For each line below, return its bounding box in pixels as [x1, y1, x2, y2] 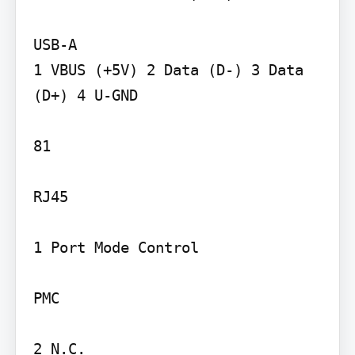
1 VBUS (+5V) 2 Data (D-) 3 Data [32, 60, 303, 78]
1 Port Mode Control [32, 238, 199, 256]
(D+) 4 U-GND [32, 86, 138, 104]
